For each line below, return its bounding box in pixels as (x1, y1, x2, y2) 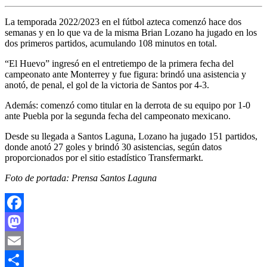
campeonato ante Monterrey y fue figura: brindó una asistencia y (5, 69, 246, 79)
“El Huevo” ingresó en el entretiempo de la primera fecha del (5, 58, 234, 69)
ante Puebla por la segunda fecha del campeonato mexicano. (5, 110, 231, 121)
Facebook (5, 216, 42, 226)
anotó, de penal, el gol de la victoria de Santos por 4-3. (5, 79, 209, 90)
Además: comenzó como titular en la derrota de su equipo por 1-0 (5, 100, 250, 110)
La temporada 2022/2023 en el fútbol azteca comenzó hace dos (5, 16, 241, 27)
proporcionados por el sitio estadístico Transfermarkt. (5, 152, 203, 163)
